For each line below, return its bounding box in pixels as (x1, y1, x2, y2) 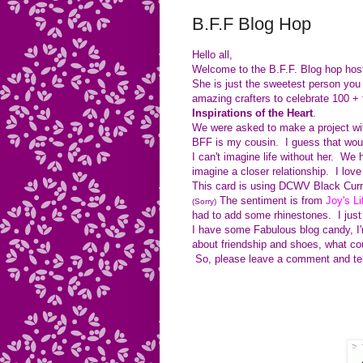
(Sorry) (192, 196, 216, 206)
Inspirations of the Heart (192, 106, 313, 119)
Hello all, (192, 48, 236, 61)
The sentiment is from (216, 194, 326, 207)
